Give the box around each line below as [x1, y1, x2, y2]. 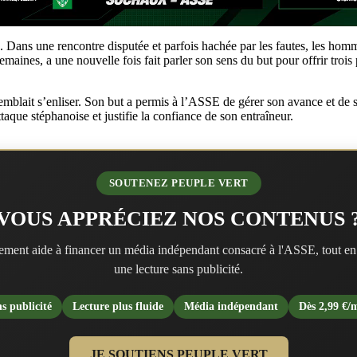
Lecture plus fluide [73, 300, 163, 312]
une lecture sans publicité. [114, 261, 243, 276]
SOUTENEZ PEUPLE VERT [108, 176, 249, 189]
